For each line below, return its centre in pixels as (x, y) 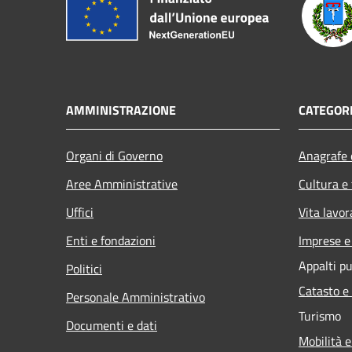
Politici (84, 268)
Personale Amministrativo (136, 297)
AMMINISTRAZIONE (121, 110)
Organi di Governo (114, 155)
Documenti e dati (112, 325)
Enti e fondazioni (111, 240)
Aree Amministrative (122, 183)
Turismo (320, 315)
